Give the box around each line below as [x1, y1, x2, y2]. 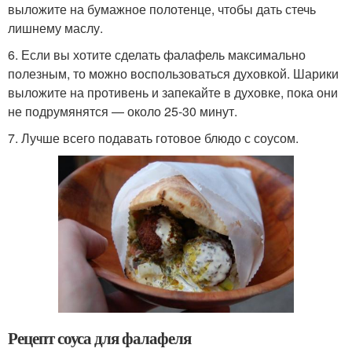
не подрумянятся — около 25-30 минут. [8, 102, 237, 121]
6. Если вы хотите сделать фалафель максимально [8, 46, 306, 64]
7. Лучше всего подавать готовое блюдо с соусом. [8, 129, 299, 148]
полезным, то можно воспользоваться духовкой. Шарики [8, 64, 339, 83]
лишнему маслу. [8, 19, 103, 38]
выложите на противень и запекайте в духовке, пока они [8, 83, 338, 102]
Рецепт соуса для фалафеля [8, 326, 191, 350]
